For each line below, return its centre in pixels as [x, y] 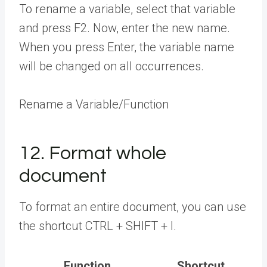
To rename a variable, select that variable [127, 9]
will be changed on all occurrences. [111, 66]
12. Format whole [93, 154]
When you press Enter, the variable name [127, 47]
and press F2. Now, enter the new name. [125, 28]
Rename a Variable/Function [94, 105]
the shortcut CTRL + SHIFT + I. [98, 226]
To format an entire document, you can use [133, 207]
